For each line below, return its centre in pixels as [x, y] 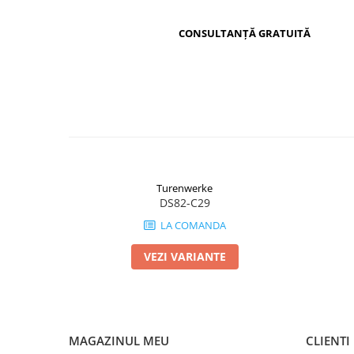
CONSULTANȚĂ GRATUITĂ [244, 34]
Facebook [317, 22]
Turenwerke [185, 188]
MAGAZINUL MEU [119, 340]
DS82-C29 [185, 202]
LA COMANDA [192, 225]
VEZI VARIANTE [185, 256]
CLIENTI [328, 340]
